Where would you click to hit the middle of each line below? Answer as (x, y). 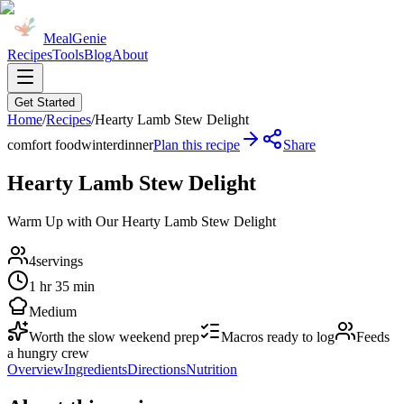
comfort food (44, 145)
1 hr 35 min (62, 286)
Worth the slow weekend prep (114, 336)
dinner (135, 145)
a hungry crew (48, 353)
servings (60, 261)
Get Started (45, 102)
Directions (156, 369)
